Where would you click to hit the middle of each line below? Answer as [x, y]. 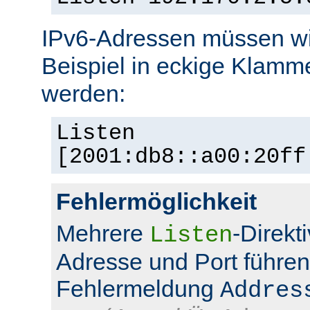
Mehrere [103, 233]
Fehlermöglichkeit [156, 201]
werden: [83, 93]
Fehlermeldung [138, 288]
